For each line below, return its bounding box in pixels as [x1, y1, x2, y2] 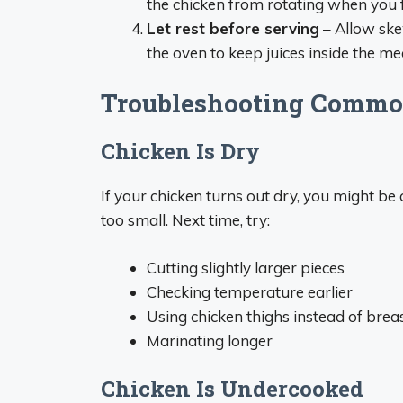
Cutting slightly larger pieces [147, 257, 345, 277]
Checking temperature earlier [147, 282, 353, 301]
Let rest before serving [147, 18, 319, 38]
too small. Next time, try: [101, 210, 270, 229]
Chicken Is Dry [101, 137, 260, 166]
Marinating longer [147, 330, 273, 350]
